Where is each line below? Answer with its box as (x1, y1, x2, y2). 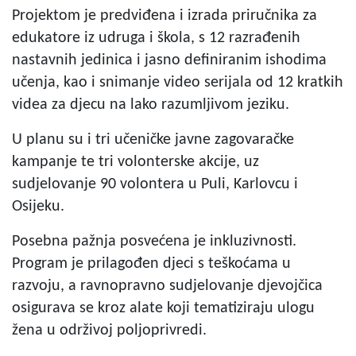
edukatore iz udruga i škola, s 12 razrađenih (12, 29, 300, 46)
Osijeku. (12, 198, 64, 215)
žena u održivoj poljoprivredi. (12, 322, 207, 339)
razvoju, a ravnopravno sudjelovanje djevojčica (12, 277, 323, 294)
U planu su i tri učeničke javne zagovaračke (12, 131, 294, 148)
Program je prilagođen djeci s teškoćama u (12, 255, 291, 272)
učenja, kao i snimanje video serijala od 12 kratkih (12, 74, 343, 91)
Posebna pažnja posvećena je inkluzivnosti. (12, 233, 296, 250)
